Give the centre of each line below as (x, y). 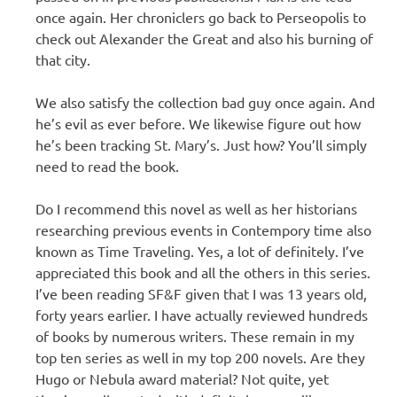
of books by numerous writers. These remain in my (195, 335)
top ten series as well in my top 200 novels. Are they (200, 357)
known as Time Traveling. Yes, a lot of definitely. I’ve (200, 250)
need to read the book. (107, 165)
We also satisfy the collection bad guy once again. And (205, 101)
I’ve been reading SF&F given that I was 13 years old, (201, 293)
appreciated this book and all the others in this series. (203, 272)
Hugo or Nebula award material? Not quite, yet (182, 378)
